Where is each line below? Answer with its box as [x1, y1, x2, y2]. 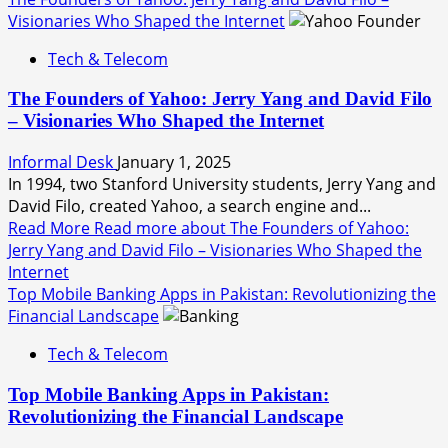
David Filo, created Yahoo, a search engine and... [8, 195, 371, 218]
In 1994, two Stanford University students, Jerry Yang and [8, 173, 436, 196]
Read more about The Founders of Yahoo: [94, 217, 409, 240]
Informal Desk [8, 151, 117, 174]
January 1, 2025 [117, 151, 231, 174]
